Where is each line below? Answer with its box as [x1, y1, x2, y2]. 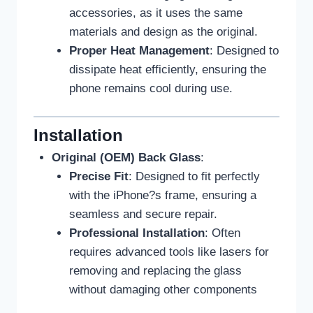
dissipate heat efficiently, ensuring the [69, 63, 266, 77]
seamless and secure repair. [69, 208, 217, 221]
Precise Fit [69, 170, 129, 184]
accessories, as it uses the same [69, 6, 242, 20]
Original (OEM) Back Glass [51, 151, 201, 165]
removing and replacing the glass [69, 264, 242, 278]
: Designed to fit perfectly [129, 170, 260, 184]
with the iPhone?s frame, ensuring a [69, 189, 256, 203]
